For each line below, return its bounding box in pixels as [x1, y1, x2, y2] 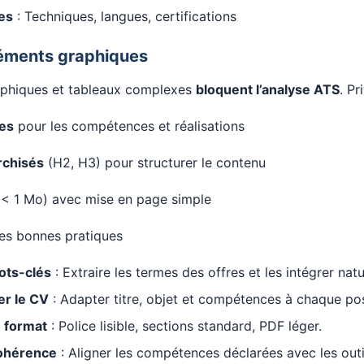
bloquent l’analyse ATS [196, 81, 340, 97]
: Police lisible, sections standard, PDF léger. [47, 318, 322, 334]
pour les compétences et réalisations [14, 118, 245, 134]
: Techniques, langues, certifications [13, 8, 236, 24]
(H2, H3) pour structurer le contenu [44, 154, 266, 171]
